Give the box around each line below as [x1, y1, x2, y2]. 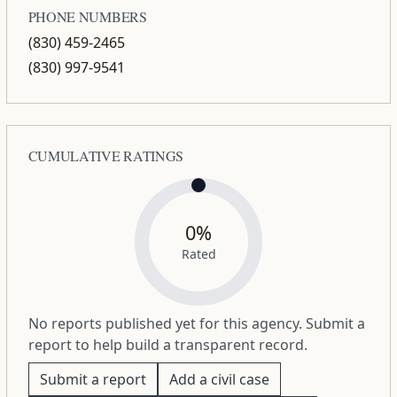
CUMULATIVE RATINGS [27, 146, 183, 166]
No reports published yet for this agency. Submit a [27, 314, 365, 334]
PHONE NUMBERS [27, 7, 147, 27]
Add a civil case [168, 370, 269, 390]
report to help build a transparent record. [27, 335, 307, 355]
